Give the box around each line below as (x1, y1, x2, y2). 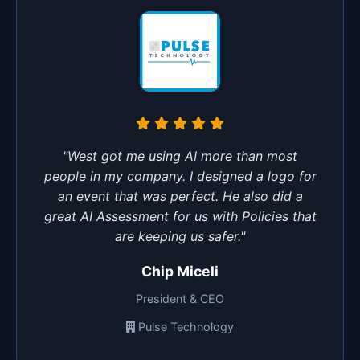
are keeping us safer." (115, 227, 245, 244)
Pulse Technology (138, 319, 234, 333)
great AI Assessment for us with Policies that (43, 207, 317, 224)
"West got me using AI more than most (63, 147, 297, 164)
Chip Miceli (141, 262, 219, 280)
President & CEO (136, 291, 224, 305)
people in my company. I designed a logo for (43, 167, 317, 184)
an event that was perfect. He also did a (57, 187, 303, 204)
